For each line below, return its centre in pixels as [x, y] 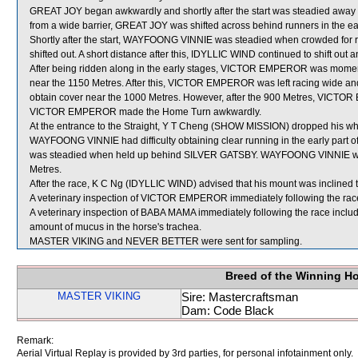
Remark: [35, 340]
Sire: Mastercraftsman [240, 297]
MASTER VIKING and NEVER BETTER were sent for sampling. [166, 241]
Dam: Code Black [228, 310]
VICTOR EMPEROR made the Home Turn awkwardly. [145, 112]
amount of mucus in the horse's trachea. [115, 227]
